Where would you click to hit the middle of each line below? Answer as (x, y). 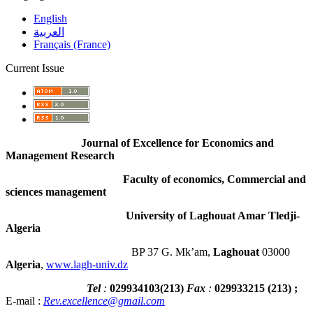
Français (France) (72, 44)
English (50, 18)
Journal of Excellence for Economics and (140, 143)
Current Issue (35, 68)
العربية (49, 31)
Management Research (60, 155)
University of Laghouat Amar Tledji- (153, 215)
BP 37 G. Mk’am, (109, 252)
